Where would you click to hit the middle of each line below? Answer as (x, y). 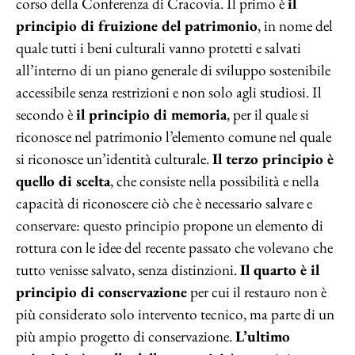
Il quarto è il (280, 270)
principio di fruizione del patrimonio (137, 26)
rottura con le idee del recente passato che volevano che (174, 248)
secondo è (46, 115)
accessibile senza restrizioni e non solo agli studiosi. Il (169, 92)
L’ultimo (263, 336)
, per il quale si (268, 115)
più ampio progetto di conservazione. (126, 336)
